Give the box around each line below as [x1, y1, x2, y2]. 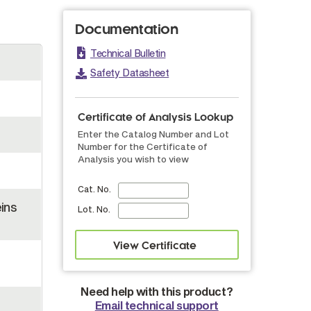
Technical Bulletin [90, 47, 166, 59]
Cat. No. [77, 183, 111, 194]
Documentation [75, 23, 178, 37]
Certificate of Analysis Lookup [77, 112, 233, 123]
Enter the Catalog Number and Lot [77, 128, 229, 140]
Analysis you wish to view [77, 153, 189, 165]
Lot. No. [77, 203, 110, 214]
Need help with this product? [81, 284, 233, 298]
